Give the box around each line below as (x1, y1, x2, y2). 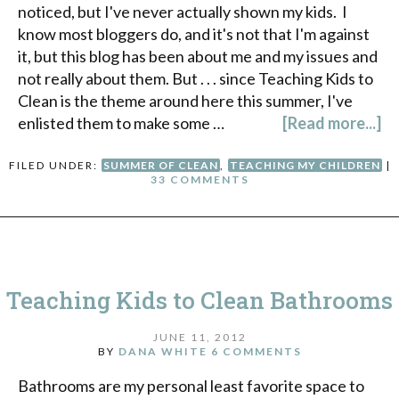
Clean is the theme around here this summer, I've (18, 90, 353, 110)
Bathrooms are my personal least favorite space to (18, 376, 364, 396)
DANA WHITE (118, 345, 208, 359)
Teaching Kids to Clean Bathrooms (6, 284, 393, 315)
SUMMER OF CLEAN (102, 158, 218, 172)
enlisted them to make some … (18, 112, 224, 133)
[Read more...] (282, 112, 381, 133)
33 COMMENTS (150, 172, 249, 186)
